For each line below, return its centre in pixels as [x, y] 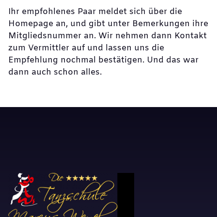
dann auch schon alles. [55, 72]
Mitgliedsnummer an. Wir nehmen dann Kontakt [108, 36]
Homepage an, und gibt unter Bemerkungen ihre [108, 24]
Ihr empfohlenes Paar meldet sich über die [95, 12]
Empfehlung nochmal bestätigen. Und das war [103, 60]
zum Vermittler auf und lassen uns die [86, 48]
